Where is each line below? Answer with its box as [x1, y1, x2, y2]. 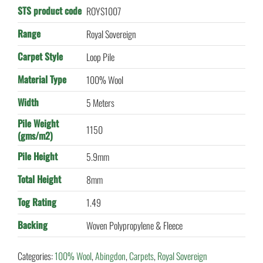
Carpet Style [17, 49, 63, 64]
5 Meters [86, 96, 114, 110]
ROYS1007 [86, 4, 121, 19]
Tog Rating [17, 195, 56, 210]
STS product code [17, 4, 82, 18]
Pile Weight [17, 116, 59, 131]
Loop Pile [86, 50, 114, 65]
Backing [17, 218, 48, 232]
